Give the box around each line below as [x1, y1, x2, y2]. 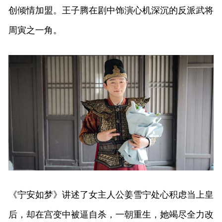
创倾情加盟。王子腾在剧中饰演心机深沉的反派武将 [8, 5, 214, 15]
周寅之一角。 [8, 25, 62, 35]
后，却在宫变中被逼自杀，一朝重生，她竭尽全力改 [8, 210, 214, 220]
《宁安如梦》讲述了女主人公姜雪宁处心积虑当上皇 [8, 190, 214, 200]
